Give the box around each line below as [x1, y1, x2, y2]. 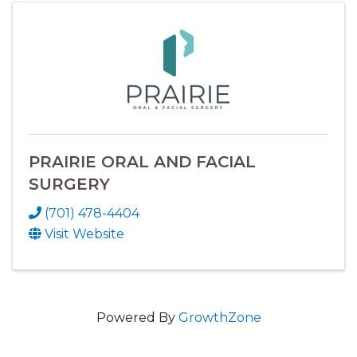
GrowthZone [178, 310, 261, 326]
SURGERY [29, 175, 110, 194]
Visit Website [45, 226, 124, 242]
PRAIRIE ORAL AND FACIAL [29, 152, 256, 172]
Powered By [96, 310, 178, 326]
